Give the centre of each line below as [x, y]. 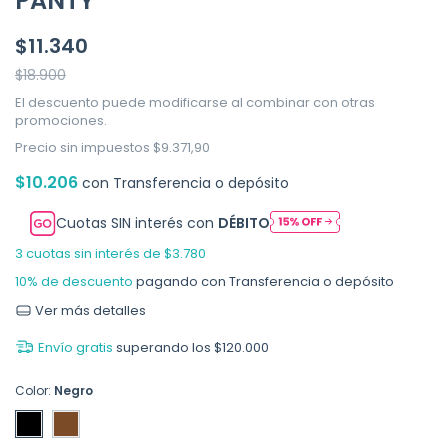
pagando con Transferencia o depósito [263, 282]
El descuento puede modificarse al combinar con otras [195, 103]
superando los [164, 348]
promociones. [61, 121]
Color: [34, 391]
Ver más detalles [89, 311]
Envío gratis [75, 348]
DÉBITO [244, 223]
